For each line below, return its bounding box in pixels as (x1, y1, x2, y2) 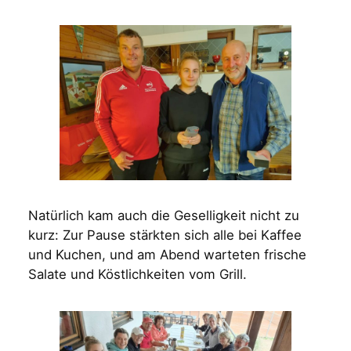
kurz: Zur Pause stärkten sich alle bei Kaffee (27, 227, 302, 244)
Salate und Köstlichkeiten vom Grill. (27, 266, 247, 283)
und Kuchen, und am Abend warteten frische (27, 247, 306, 263)
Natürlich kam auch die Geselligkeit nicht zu (27, 208, 299, 224)
